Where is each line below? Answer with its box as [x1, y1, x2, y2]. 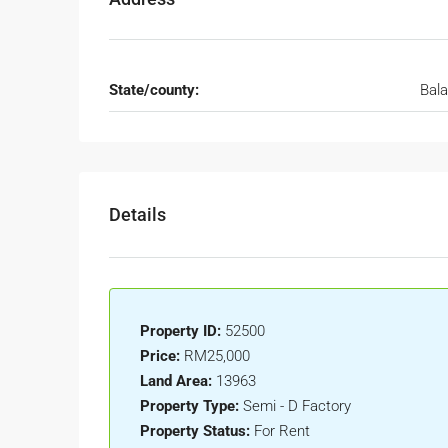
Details [109, 204, 166, 226]
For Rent [254, 422, 310, 441]
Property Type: [140, 397, 239, 416]
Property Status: [140, 422, 250, 441]
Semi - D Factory [243, 397, 351, 416]
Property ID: [140, 322, 221, 341]
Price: [140, 347, 180, 366]
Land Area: [140, 372, 212, 391]
